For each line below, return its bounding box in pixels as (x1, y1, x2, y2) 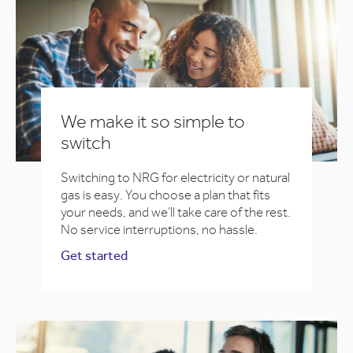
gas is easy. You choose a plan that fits (61, 187, 270, 203)
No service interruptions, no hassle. (61, 221, 258, 237)
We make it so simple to (61, 110, 245, 132)
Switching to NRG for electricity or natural (61, 169, 290, 185)
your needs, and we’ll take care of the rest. (61, 204, 291, 220)
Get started (61, 248, 128, 264)
